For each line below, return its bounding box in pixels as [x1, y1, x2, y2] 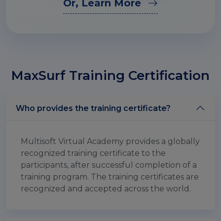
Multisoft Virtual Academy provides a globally [21, 137, 200, 146]
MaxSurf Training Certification [11, 68, 210, 83]
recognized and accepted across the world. [21, 184, 191, 193]
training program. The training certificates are [21, 172, 199, 182]
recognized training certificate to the [21, 148, 166, 158]
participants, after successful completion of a [21, 160, 197, 170]
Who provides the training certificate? [16, 103, 171, 113]
